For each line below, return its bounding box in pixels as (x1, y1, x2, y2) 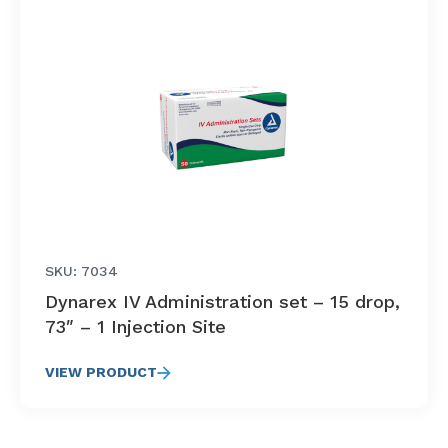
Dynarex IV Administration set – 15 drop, (45, 291, 400, 312)
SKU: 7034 (45, 263, 118, 279)
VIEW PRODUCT (45, 364, 157, 380)
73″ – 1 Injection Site (45, 316, 226, 337)
